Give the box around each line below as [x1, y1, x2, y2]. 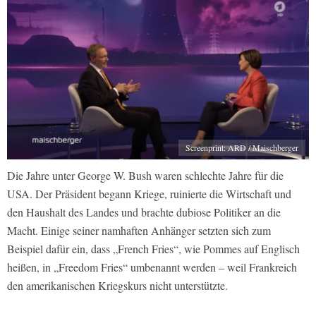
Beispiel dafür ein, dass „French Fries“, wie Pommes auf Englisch [7, 241, 300, 257]
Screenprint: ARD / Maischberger [186, 142, 298, 154]
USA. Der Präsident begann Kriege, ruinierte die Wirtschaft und [7, 186, 291, 202]
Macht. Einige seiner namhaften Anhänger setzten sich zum [7, 223, 271, 238]
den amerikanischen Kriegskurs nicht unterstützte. [7, 278, 228, 293]
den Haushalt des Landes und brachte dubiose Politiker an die [7, 205, 281, 220]
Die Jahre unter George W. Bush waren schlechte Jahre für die [7, 168, 284, 183]
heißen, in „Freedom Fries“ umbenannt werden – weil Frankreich [7, 260, 297, 275]
